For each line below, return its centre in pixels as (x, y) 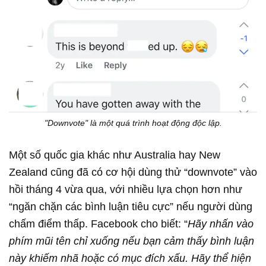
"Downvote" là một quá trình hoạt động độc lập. (133, 123)
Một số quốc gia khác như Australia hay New (115, 155)
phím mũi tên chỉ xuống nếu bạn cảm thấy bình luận (132, 241)
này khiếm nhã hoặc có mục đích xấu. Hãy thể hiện (130, 258)
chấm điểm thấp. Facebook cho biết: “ (98, 224)
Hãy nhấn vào (221, 224)
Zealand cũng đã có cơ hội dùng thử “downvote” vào (133, 172)
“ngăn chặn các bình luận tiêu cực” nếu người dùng (131, 206)
